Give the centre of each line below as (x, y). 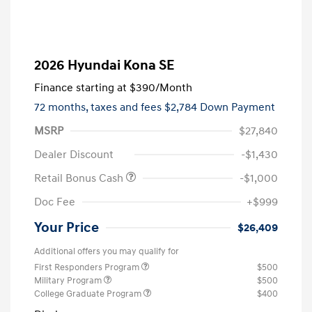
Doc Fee (55, 202)
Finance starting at (80, 88)
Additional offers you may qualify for (107, 252)
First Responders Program (88, 268)
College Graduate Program (89, 294)
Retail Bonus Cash (80, 179)
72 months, (62, 108)
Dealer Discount (74, 155)
